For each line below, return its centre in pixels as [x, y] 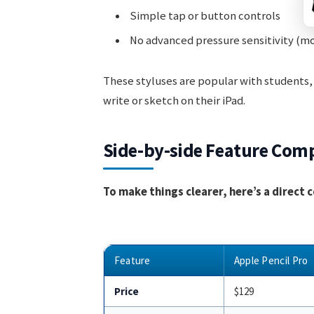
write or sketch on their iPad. [174, 100]
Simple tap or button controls [205, 15]
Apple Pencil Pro [271, 261]
